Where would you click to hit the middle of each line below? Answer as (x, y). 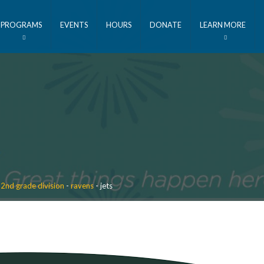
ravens (82, 186)
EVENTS (74, 25)
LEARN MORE (222, 25)
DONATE (165, 25)
